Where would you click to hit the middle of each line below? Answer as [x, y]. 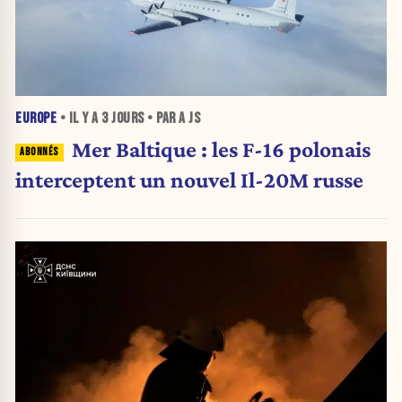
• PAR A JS [172, 118]
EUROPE [36, 118]
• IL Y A [79, 118]
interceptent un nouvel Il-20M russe [189, 180]
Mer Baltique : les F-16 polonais [221, 149]
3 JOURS [123, 118]
